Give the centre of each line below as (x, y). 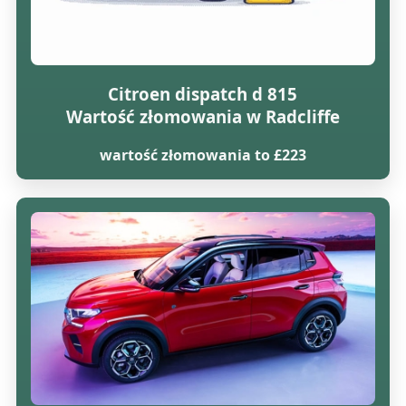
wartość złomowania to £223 (203, 155)
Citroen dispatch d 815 (203, 93)
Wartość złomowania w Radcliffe (203, 116)
